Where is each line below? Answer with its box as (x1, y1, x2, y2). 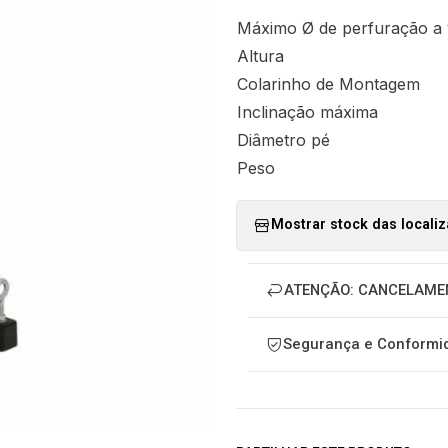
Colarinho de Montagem (237, 73, 420, 94)
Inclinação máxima (237, 101, 378, 122)
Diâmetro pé (237, 129, 330, 150)
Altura (237, 45, 284, 66)
